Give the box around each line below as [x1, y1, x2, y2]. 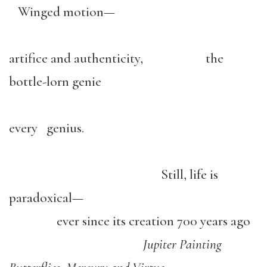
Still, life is [161, 166, 218, 183]
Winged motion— [9, 3, 115, 20]
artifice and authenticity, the [9, 49, 223, 67]
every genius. [9, 119, 84, 136]
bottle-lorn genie [9, 73, 101, 90]
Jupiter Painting [143, 235, 222, 253]
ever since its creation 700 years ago [57, 212, 250, 229]
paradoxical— [9, 189, 83, 206]
